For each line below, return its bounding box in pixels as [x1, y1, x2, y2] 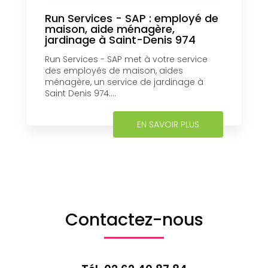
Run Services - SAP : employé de [45, 10, 218, 26]
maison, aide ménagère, [45, 21, 175, 36]
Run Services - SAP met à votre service [45, 53, 208, 65]
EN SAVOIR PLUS [137, 118, 199, 130]
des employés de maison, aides [45, 64, 183, 77]
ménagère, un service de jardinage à [45, 75, 203, 88]
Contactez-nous [65, 207, 203, 232]
